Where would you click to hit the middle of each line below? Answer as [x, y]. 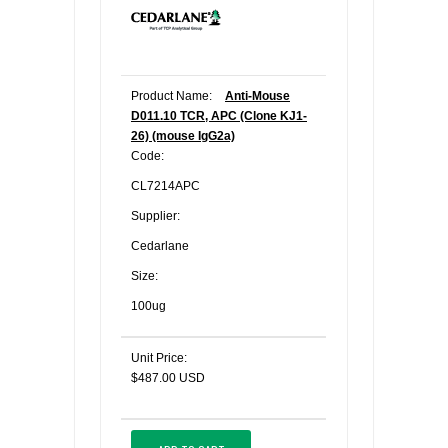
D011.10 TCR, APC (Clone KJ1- [219, 116]
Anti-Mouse [257, 96]
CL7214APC [165, 186]
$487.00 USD [168, 378]
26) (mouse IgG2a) [183, 136]
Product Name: [171, 96]
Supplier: [155, 216]
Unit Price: [159, 358]
